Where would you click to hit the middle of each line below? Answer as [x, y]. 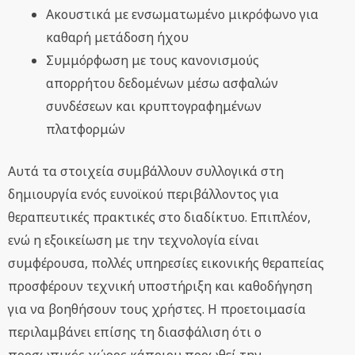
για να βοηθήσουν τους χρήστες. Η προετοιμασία [157, 309]
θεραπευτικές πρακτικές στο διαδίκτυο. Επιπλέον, [159, 218]
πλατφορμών [86, 130]
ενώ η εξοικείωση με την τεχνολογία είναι [134, 240]
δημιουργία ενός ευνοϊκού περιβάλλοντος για [143, 195]
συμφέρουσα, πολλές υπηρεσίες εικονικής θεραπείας [166, 263]
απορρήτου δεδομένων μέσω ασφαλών [162, 84]
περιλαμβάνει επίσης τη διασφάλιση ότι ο [135, 332]
